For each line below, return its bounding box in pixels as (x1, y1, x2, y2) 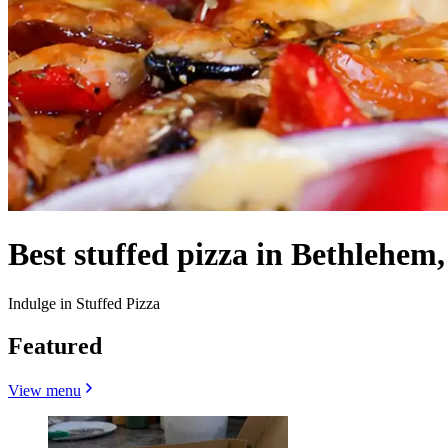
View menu (8, 381, 81, 399)
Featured (8, 332, 102, 359)
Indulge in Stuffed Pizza (8, 294, 160, 312)
